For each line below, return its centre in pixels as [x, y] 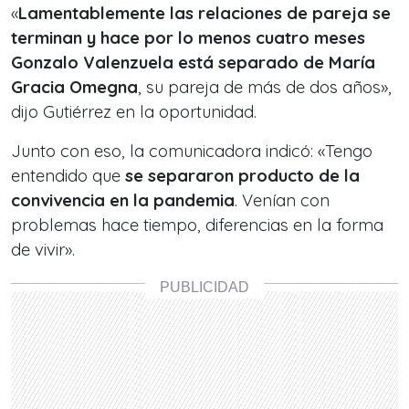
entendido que [68, 176]
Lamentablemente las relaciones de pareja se [204, 13]
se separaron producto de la [242, 176]
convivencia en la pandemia [123, 200]
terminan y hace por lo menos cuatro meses [188, 38]
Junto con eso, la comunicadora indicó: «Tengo [192, 151]
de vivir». [43, 250]
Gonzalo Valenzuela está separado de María [193, 63]
